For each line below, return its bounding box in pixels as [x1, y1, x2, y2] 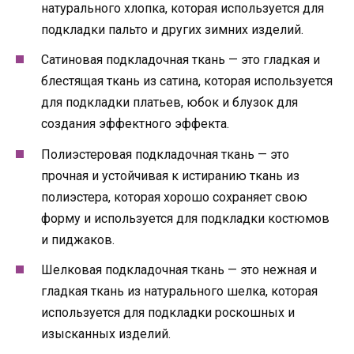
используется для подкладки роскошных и [41, 304, 295, 320]
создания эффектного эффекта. [41, 116, 229, 132]
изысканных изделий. [41, 326, 171, 341]
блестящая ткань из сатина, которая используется [41, 73, 333, 89]
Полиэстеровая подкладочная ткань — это [41, 146, 289, 162]
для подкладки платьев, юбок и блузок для [41, 95, 298, 111]
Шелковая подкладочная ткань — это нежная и [41, 262, 317, 277]
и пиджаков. [41, 232, 115, 247]
